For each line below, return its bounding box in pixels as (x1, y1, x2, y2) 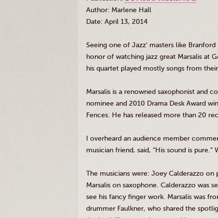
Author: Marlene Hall (86, 6, 151, 14)
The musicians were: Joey (86, 169, 169, 178)
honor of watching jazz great (86, 53, 178, 61)
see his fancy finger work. (86, 193, 167, 201)
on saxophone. (110, 181, 161, 189)
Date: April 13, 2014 (86, 18, 147, 26)
